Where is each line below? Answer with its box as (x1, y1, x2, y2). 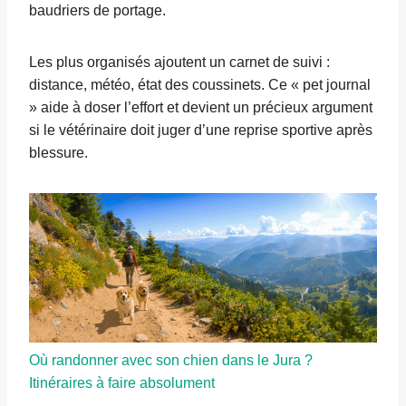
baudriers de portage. (29, 3, 166, 19)
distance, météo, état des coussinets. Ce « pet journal (29, 77, 371, 93)
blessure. (29, 145, 88, 161)
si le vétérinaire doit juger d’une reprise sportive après (29, 122, 372, 139)
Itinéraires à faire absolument (29, 374, 215, 391)
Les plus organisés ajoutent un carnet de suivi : (29, 54, 330, 71)
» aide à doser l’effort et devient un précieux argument (29, 100, 372, 116)
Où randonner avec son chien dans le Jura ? (29, 352, 313, 368)
